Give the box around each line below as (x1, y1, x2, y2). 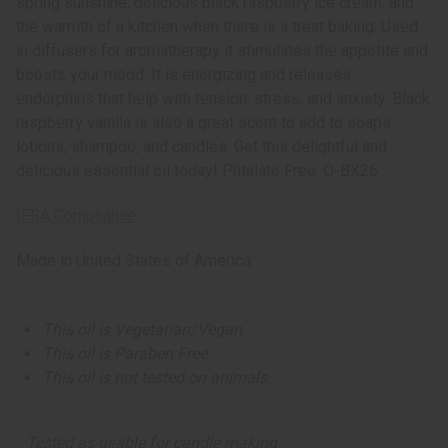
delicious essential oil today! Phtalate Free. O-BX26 (16, 161, 378, 181)
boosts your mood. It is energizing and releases (16, 65, 351, 85)
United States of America (76, 251, 251, 271)
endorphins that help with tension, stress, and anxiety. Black (16, 89, 430, 109)
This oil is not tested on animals (42, 368, 268, 388)
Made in (16, 251, 76, 271)
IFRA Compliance (16, 206, 136, 226)
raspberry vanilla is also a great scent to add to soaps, (16, 113, 394, 133)
